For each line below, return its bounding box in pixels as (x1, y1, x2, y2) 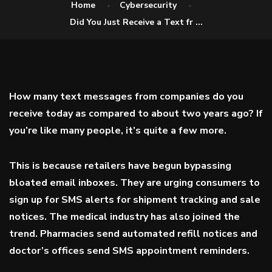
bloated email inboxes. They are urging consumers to (9, 176, 260, 189)
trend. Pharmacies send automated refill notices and (9, 227, 257, 240)
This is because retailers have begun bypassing (9, 159, 231, 172)
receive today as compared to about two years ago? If (9, 107, 263, 120)
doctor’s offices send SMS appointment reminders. (9, 244, 250, 257)
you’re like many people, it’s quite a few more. (9, 124, 226, 137)
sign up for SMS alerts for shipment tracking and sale (9, 193, 260, 206)
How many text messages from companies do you (9, 90, 243, 103)
